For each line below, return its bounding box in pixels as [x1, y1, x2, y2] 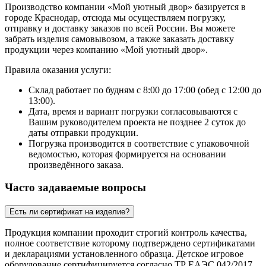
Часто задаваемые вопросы [5, 181, 146, 194]
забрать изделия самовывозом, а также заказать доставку [5, 33, 234, 44]
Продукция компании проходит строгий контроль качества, [5, 227, 247, 238]
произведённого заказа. [28, 159, 123, 170]
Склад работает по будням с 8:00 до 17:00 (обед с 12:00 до [28, 84, 261, 95]
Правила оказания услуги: [5, 64, 111, 75]
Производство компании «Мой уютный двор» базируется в [5, 1, 246, 12]
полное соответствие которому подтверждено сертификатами [5, 238, 255, 249]
